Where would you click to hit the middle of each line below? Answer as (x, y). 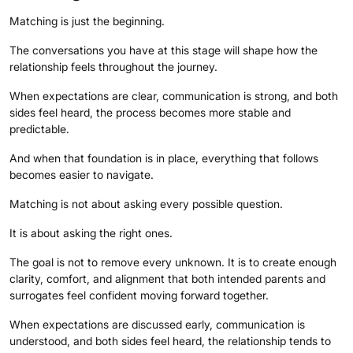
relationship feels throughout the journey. (113, 66)
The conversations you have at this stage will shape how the (163, 50)
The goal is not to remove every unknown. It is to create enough (173, 262)
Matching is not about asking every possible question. (146, 203)
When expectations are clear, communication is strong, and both (174, 95)
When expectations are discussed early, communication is (157, 324)
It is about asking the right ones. (91, 232)
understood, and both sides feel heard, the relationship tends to (170, 340)
